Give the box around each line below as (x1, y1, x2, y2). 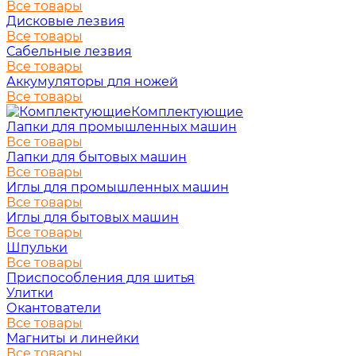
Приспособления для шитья (6, 270, 195, 285)
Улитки (6, 285, 53, 300)
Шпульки (6, 240, 68, 255)
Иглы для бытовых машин (6, 210, 179, 225)
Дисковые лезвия (6, 14, 125, 29)
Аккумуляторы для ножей (6, 74, 178, 89)
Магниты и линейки (6, 331, 139, 346)
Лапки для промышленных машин (6, 119, 237, 134)
